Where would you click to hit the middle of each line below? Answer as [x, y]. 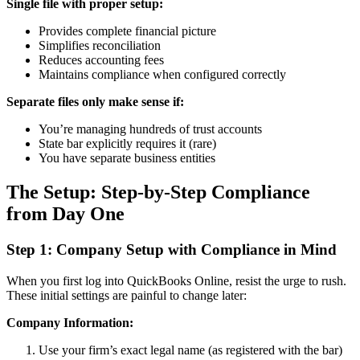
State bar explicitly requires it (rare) [127, 144]
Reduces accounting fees [101, 60]
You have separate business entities [127, 158]
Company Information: [70, 322]
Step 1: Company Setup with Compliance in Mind [172, 249]
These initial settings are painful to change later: [127, 295]
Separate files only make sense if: [95, 102]
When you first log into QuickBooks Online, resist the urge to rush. [176, 280]
